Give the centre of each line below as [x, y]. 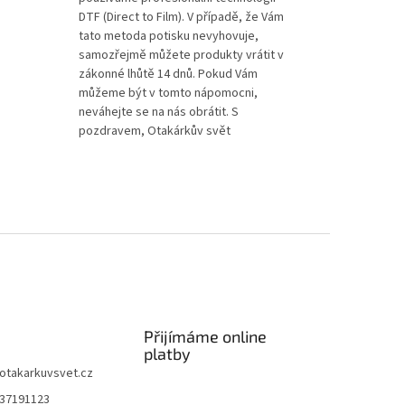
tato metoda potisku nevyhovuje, [168, 36]
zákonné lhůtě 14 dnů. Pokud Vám [168, 74]
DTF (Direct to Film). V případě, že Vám [181, 17]
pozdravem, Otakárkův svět [154, 131]
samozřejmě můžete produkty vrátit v [181, 55]
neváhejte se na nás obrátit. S [158, 112]
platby [168, 354]
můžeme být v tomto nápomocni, [168, 93]
